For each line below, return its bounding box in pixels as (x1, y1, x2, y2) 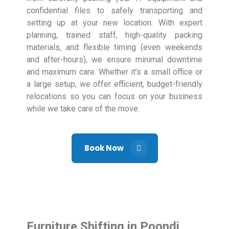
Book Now (84, 143, 125, 154)
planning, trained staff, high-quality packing (27, 30, 202, 40)
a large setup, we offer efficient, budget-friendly (27, 79, 202, 89)
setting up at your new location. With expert (27, 18, 202, 28)
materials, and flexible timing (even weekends (27, 42, 202, 53)
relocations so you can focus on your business (27, 91, 202, 102)
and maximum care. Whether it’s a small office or (27, 67, 202, 77)
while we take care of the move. (27, 104, 140, 114)
